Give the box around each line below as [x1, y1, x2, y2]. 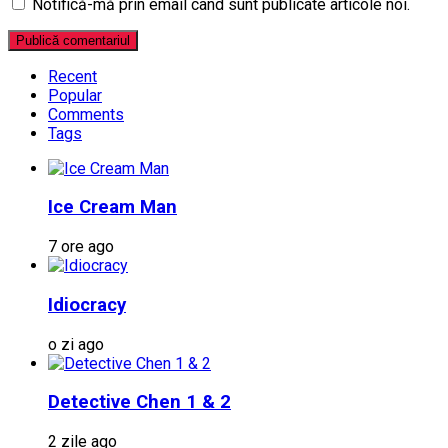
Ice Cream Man [48, 196, 177, 219]
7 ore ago [48, 237, 114, 257]
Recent [48, 66, 97, 86]
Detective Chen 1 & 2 [48, 391, 231, 414]
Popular [48, 85, 102, 105]
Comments [48, 104, 124, 124]
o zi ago [48, 334, 104, 354]
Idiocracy [48, 293, 126, 316]
